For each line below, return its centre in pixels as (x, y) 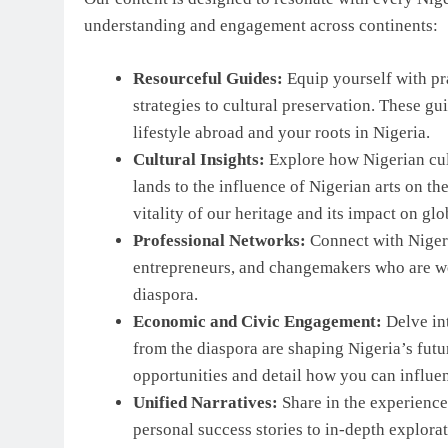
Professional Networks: (219, 240)
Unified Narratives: (205, 402)
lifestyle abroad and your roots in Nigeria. (281, 132)
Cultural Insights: (198, 159)
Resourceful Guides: (207, 78)
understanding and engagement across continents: (261, 26)
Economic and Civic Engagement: (257, 321)
